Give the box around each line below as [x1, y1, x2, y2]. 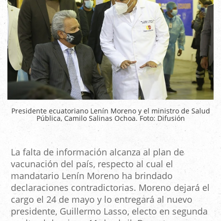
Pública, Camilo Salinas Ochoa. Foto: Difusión [36, 113, 185, 123]
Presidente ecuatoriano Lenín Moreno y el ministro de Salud [11, 106, 210, 116]
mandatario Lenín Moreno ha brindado [11, 170, 173, 182]
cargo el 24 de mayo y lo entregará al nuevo [11, 193, 192, 206]
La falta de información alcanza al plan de [11, 146, 184, 158]
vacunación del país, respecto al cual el [11, 158, 173, 170]
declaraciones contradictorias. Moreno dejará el [11, 182, 210, 194]
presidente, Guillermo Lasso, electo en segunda [11, 205, 208, 218]
